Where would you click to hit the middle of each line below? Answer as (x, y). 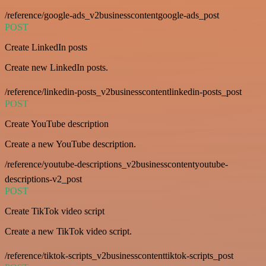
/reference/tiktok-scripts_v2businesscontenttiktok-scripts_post (119, 256)
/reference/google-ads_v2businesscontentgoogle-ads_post (112, 15)
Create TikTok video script (55, 211)
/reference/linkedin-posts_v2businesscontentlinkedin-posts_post (123, 92)
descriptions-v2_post (43, 179)
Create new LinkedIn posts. (56, 68)
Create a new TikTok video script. (68, 232)
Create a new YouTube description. (70, 144)
